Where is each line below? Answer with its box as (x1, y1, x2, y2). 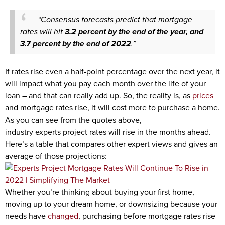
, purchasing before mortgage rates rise (78, 210, 215, 222)
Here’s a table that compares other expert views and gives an (5, 138, 218, 150)
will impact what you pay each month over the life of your (5, 78, 206, 89)
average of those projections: (5, 150, 107, 162)
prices (192, 90, 213, 101)
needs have (5, 210, 48, 222)
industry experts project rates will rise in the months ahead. (5, 126, 211, 138)
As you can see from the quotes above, (5, 114, 142, 126)
